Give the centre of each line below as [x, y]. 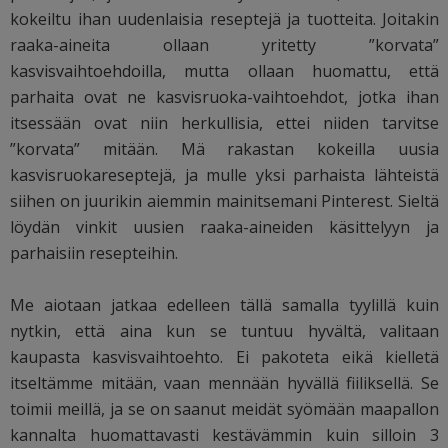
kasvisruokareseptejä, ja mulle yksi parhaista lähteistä [225, 174]
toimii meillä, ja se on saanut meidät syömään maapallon [225, 408]
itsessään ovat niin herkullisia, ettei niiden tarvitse [225, 122]
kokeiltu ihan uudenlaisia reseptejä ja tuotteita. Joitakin [225, 18]
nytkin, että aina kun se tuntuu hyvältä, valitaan [225, 330]
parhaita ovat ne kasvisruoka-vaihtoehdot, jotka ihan [225, 96]
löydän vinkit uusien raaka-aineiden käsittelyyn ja [225, 226]
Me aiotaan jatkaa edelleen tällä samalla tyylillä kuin [225, 304]
